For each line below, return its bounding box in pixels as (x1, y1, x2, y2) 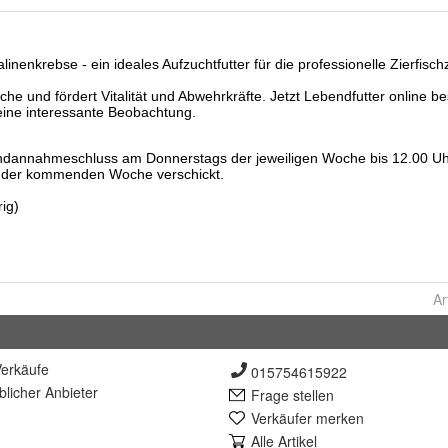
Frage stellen (251, 385, 334, 405)
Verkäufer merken (251, 408, 364, 428)
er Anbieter (28, 382, 98, 402)
